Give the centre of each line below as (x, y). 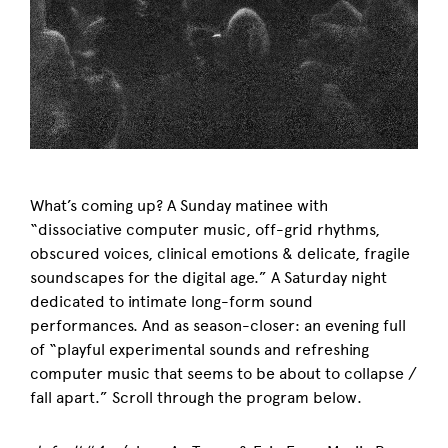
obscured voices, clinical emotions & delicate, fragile (220, 253)
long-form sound (252, 301)
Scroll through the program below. (237, 397)
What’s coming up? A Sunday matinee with (179, 205)
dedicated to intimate (110, 301)
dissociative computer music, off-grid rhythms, (209, 229)
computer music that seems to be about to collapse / (223, 373)
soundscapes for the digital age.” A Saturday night (208, 277)
